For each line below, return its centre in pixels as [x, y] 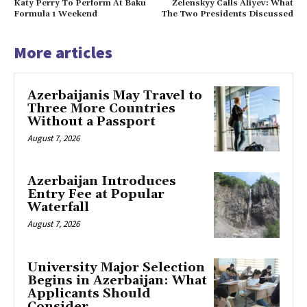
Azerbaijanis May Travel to [115, 95]
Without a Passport [91, 121]
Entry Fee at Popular [96, 195]
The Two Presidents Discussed [227, 14]
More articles [63, 52]
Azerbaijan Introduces [102, 182]
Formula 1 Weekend [56, 14]
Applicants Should [89, 293]
